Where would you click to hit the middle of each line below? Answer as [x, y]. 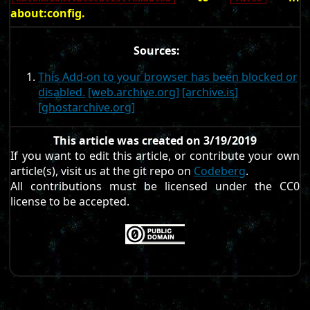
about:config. [48, 13]
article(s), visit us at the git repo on [102, 171]
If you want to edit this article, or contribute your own [155, 155]
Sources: [156, 50]
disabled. [62, 92]
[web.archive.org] [134, 92]
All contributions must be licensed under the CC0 [155, 186]
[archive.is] [210, 92]
